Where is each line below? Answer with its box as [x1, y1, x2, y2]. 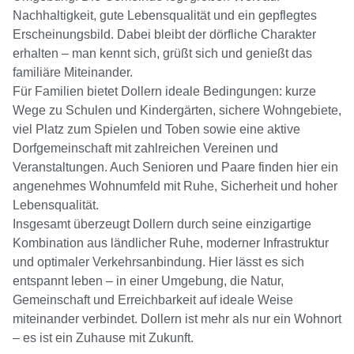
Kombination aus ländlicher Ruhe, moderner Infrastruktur [13, 236, 329, 250]
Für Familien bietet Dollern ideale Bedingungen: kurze [13, 85, 316, 99]
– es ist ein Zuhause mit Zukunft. [13, 331, 194, 345]
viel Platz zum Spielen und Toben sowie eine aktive [13, 122, 300, 137]
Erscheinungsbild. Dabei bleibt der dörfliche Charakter [13, 28, 316, 42]
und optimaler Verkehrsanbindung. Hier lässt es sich [13, 255, 304, 269]
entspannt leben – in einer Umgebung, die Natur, [13, 274, 284, 288]
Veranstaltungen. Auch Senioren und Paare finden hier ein [13, 160, 338, 175]
